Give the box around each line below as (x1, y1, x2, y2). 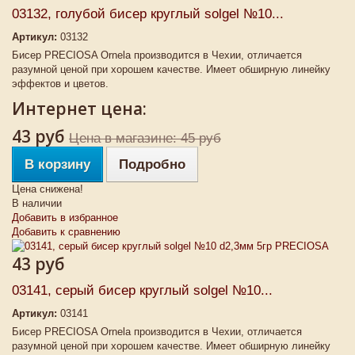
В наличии (12, 197, 62, 209)
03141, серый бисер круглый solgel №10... (12, 283, 273, 298)
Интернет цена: (12, 97, 147, 120)
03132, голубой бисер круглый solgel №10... (12, 6, 284, 21)
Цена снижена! (12, 183, 83, 195)
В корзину (25, 157, 90, 172)
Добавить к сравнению (12, 226, 120, 238)
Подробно (119, 157, 185, 172)
